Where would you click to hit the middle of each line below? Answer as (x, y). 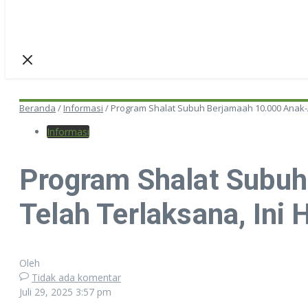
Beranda (37, 108)
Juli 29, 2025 (47, 291)
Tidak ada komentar (76, 277)
